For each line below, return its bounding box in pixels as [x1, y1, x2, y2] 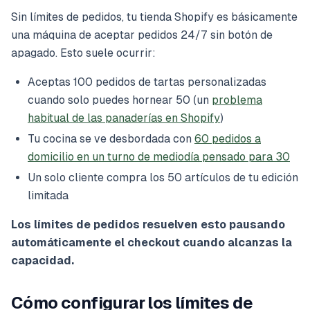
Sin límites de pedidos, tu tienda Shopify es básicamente [11, 10, 298, 24]
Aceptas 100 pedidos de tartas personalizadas [28, 75, 266, 89]
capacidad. [11, 254, 74, 268]
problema [212, 93, 262, 107]
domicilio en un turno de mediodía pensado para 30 [28, 150, 290, 164]
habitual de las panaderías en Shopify [28, 111, 220, 125]
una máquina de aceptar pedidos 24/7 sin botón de [11, 28, 273, 42]
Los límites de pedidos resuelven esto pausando [11, 218, 285, 232]
